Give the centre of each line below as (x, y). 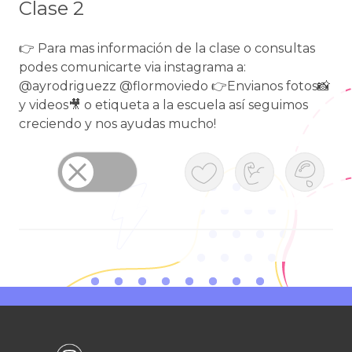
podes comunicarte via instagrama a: (132, 67)
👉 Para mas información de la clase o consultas (167, 48)
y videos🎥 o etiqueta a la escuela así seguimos (163, 105)
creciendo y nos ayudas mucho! (117, 124)
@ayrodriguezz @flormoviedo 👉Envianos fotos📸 (174, 86)
